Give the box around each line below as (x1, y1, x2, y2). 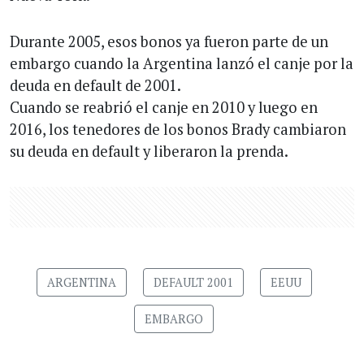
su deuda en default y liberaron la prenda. (10, 141, 288, 161)
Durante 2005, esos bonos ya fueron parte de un (10, 31, 328, 51)
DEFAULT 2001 (153, 274, 233, 290)
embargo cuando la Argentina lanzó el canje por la (10, 53, 353, 73)
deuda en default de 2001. (10, 75, 181, 95)
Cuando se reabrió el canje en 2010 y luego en (10, 97, 318, 117)
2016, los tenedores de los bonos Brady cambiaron (10, 119, 346, 139)
